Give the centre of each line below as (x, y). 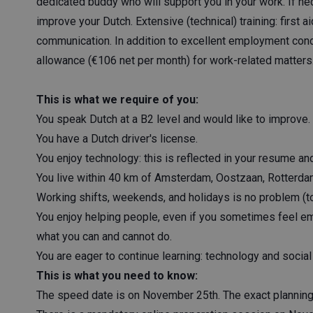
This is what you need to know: (117, 276)
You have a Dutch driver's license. (117, 139)
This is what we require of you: (117, 100)
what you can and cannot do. (104, 236)
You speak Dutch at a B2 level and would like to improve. (173, 119)
